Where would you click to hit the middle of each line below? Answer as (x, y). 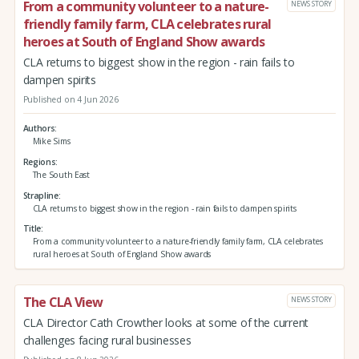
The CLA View (63, 303)
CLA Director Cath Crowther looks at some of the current (166, 322)
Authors (39, 129)
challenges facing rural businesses (107, 340)
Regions (39, 161)
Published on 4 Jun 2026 (71, 99)
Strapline (40, 195)
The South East (61, 174)
